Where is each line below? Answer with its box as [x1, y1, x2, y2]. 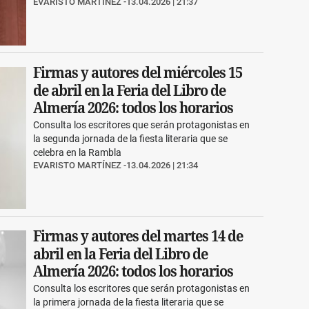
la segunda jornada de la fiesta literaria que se [33, 133, 228, 145]
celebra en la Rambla [33, 147, 122, 159]
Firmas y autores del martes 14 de [33, 227, 243, 246]
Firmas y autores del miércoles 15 [33, 63, 243, 82]
